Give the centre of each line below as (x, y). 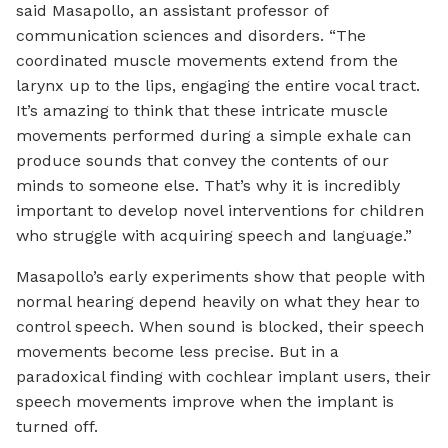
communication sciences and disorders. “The (191, 36)
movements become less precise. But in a (177, 352)
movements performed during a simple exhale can (213, 136)
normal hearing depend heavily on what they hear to (218, 302)
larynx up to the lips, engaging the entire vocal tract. (218, 86)
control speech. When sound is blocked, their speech (220, 327)
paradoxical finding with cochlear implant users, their (223, 377)
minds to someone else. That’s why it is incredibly (208, 186)
